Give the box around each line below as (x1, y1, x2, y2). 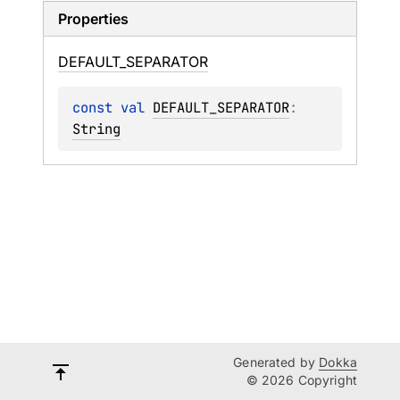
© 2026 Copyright (246, 372, 357, 387)
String (72, 120, 121, 138)
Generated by (233, 354, 320, 370)
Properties (58, 10, 129, 28)
